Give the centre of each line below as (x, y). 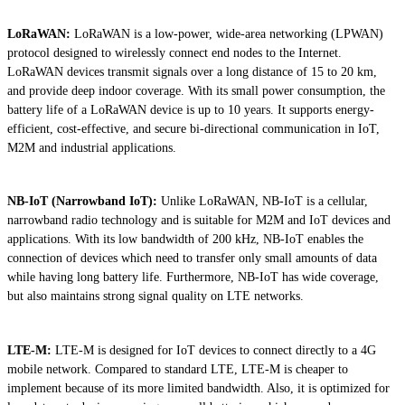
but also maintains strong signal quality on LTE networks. (157, 297)
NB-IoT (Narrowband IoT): (82, 202)
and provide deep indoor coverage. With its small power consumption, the (196, 91)
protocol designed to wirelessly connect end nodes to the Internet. (174, 53)
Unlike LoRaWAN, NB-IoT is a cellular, (263, 202)
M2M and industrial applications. (92, 148)
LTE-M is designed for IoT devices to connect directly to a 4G (214, 350)
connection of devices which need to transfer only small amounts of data (192, 259)
